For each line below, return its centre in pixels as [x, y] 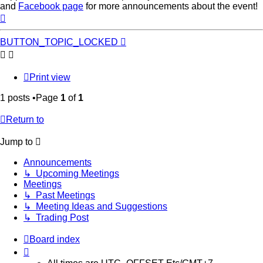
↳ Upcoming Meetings [71, 173]
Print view [50, 77]
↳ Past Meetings [59, 195]
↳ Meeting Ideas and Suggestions [95, 206]
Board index [55, 239]
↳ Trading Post [56, 217]
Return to [25, 119]
